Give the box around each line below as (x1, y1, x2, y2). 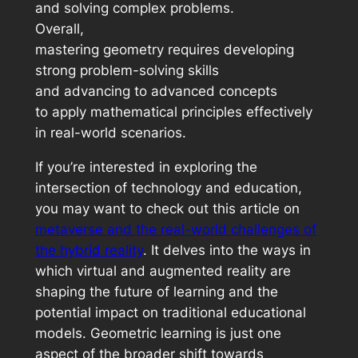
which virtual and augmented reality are (34, 262, 291, 279)
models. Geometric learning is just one (34, 324, 281, 341)
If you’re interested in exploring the (34, 158, 257, 175)
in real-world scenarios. (34, 125, 186, 141)
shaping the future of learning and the (34, 283, 278, 300)
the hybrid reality (34, 241, 143, 258)
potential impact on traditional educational (34, 304, 306, 320)
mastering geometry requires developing (34, 42, 294, 58)
